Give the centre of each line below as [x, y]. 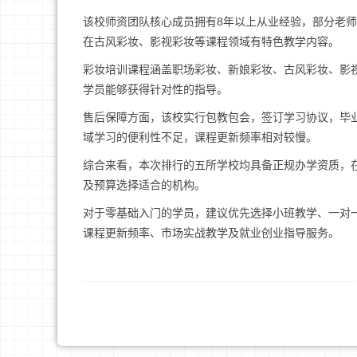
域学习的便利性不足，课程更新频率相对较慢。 [200, 137]
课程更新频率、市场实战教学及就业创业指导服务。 [211, 233]
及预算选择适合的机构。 [144, 185]
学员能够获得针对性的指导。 [155, 89]
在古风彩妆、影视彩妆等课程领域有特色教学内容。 [211, 41]
